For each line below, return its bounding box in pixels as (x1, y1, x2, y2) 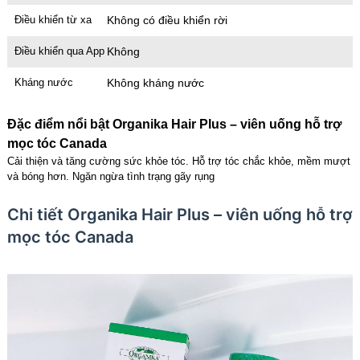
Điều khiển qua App (14, 45, 104, 58)
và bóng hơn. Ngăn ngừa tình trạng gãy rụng (6, 170, 215, 183)
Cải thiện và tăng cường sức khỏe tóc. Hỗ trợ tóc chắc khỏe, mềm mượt (6, 155, 350, 168)
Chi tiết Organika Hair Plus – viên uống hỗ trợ (6, 205, 352, 225)
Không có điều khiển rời (107, 14, 228, 27)
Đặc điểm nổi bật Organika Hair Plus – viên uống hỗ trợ (6, 117, 342, 132)
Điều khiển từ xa (14, 14, 92, 27)
